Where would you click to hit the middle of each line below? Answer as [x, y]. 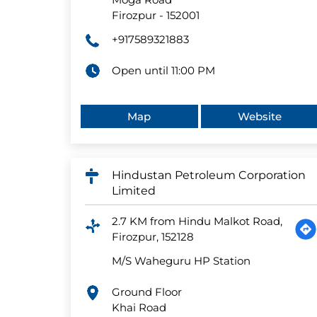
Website [259, 117]
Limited [133, 191]
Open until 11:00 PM [163, 71]
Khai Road [139, 308]
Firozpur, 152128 [152, 237]
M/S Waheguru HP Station [181, 261]
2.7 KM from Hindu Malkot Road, [197, 221]
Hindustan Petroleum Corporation [208, 175]
